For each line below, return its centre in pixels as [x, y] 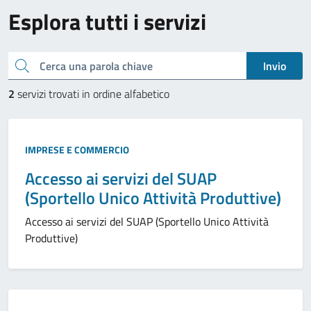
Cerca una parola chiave [18, 65]
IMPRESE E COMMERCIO [77, 150]
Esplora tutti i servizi [107, 22]
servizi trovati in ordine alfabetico [92, 94]
